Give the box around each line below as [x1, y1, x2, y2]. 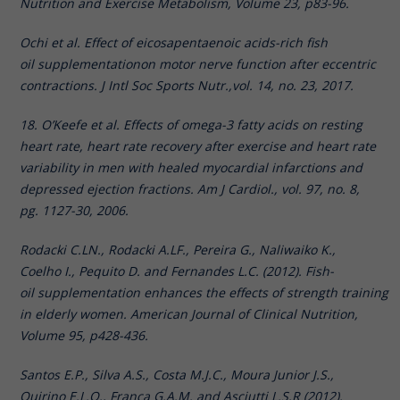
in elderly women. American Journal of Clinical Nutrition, [20, 304, 359, 322]
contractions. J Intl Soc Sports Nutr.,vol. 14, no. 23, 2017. [20, 76, 358, 94]
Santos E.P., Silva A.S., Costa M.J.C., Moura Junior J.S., [20, 365, 335, 383]
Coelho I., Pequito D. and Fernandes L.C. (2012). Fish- [20, 262, 335, 279]
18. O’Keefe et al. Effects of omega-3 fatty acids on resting [20, 115, 363, 133]
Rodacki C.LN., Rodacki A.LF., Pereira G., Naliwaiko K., [20, 240, 337, 258]
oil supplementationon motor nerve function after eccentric [20, 54, 377, 72]
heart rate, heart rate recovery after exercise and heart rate [20, 137, 377, 154]
